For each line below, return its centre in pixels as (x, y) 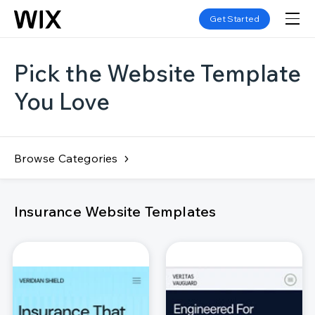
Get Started (234, 18)
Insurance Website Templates (115, 211)
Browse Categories (66, 158)
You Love (62, 101)
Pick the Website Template (157, 73)
